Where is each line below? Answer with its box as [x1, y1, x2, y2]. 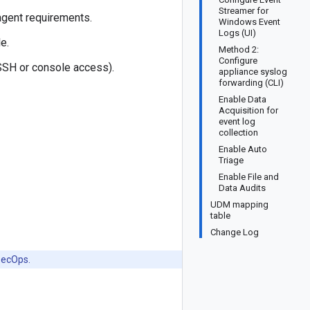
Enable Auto [219, 144, 267, 154]
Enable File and [219, 172, 279, 182]
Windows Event [219, 17, 280, 27]
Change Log [210, 227, 259, 237]
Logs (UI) [219, 28, 256, 38]
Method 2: [219, 44, 259, 55]
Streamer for [219, 6, 268, 16]
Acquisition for [219, 105, 278, 116]
